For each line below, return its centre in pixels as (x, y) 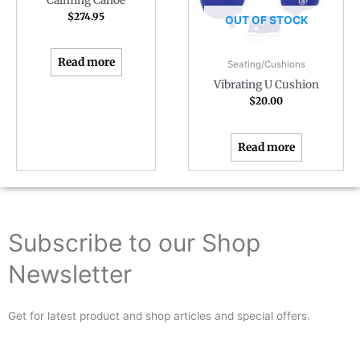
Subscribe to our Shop (134, 243)
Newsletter (70, 274)
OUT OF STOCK (266, 20)
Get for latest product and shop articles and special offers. (159, 316)
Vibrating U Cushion (266, 85)
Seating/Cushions (266, 64)
